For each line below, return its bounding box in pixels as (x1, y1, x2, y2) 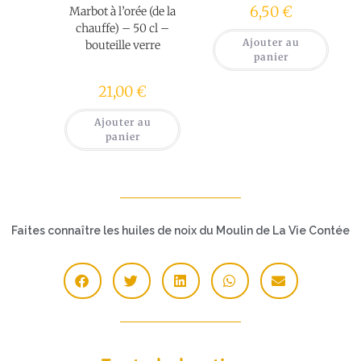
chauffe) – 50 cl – (76, 21, 169, 36)
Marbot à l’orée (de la (69, 4, 176, 19)
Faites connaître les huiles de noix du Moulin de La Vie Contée (11, 224, 350, 238)
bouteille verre (85, 38, 160, 53)
